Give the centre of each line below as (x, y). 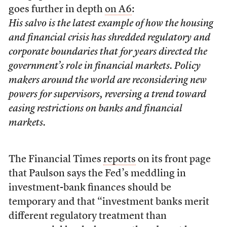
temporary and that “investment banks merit (109, 202)
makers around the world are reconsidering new (107, 81)
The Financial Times (56, 160)
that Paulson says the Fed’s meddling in (97, 174)
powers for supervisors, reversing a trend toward (107, 95)
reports (119, 160)
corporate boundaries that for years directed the (108, 52)
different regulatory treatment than (87, 216)
